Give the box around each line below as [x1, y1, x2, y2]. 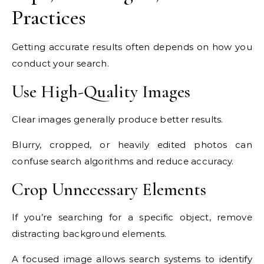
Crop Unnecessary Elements [12, 179, 206, 201]
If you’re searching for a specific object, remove [12, 212, 252, 223]
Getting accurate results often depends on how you [12, 41, 252, 53]
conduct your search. [12, 58, 110, 70]
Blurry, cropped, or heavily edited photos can [12, 139, 252, 151]
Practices [12, 5, 86, 31]
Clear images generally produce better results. [12, 114, 223, 126]
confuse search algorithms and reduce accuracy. [12, 156, 234, 167]
